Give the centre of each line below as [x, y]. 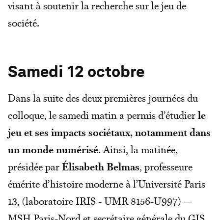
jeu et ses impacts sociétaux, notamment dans [109, 132]
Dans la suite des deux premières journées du [103, 98]
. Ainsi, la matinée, [138, 150]
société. [24, 23]
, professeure [166, 167]
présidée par [35, 167]
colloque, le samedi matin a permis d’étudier [102, 115]
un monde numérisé [53, 150]
